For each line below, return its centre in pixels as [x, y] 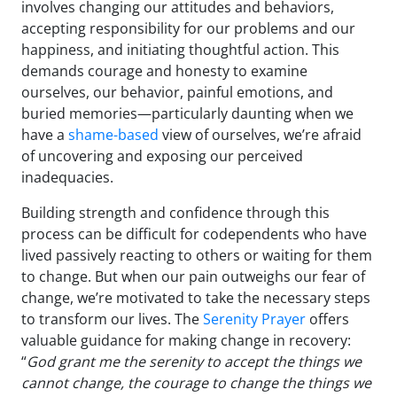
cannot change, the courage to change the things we [196, 383]
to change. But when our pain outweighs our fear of [193, 277]
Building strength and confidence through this [175, 213]
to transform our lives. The [110, 319]
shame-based [113, 135]
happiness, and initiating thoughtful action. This [180, 50]
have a [45, 135]
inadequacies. [67, 178]
